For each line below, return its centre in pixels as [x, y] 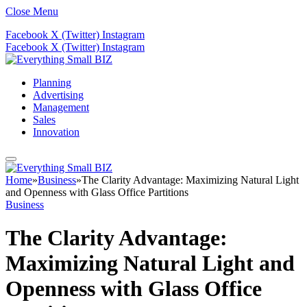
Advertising [58, 95]
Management [61, 107]
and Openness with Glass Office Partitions [97, 192]
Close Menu [32, 11]
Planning [52, 83]
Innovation [56, 132]
